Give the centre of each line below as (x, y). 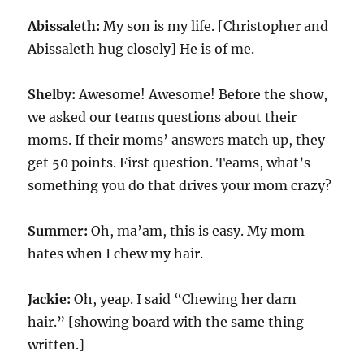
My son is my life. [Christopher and (214, 26)
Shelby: (52, 94)
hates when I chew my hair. (116, 253)
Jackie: (50, 299)
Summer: (60, 231)
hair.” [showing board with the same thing (166, 322)
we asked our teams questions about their (162, 117)
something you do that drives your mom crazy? (180, 185)
